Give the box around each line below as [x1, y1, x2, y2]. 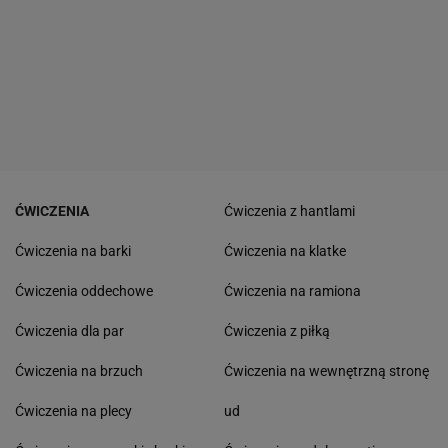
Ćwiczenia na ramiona [224, 283, 361, 299]
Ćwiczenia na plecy [15, 403, 132, 419]
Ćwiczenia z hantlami [224, 203, 355, 219]
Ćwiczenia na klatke [224, 243, 346, 259]
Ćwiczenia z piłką [224, 323, 330, 339]
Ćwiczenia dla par [15, 323, 124, 339]
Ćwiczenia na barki [15, 243, 131, 259]
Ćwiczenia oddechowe [15, 283, 153, 299]
